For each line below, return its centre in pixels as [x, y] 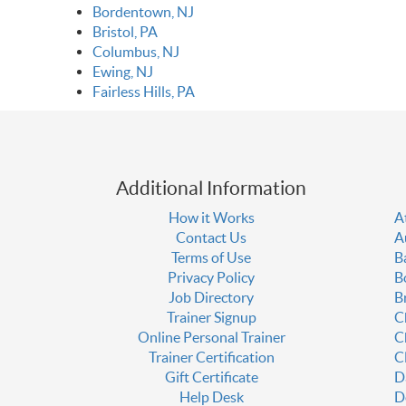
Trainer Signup [211, 318]
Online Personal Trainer [211, 338]
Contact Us [212, 238]
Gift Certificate [211, 377]
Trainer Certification [211, 358]
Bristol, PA [125, 32]
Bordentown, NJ [143, 12]
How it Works [211, 218]
